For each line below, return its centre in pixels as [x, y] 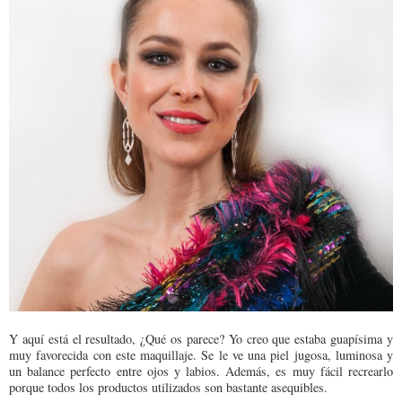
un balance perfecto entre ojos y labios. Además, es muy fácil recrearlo [201, 371]
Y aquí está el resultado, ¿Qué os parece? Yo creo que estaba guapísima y [201, 339]
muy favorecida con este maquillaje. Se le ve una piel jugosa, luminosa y [201, 355]
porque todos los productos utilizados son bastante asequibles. [168, 388]
